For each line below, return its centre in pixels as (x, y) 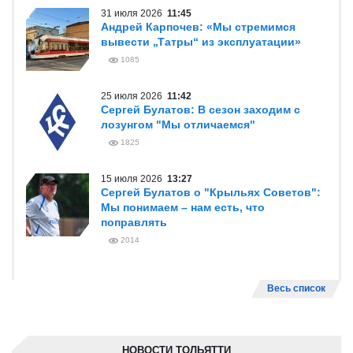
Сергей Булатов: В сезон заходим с (201, 110)
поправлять (134, 222)
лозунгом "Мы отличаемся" (178, 124)
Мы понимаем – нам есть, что (183, 207)
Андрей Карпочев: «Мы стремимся (198, 27)
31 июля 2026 (134, 13)
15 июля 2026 (134, 179)
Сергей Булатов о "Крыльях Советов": (211, 192)
